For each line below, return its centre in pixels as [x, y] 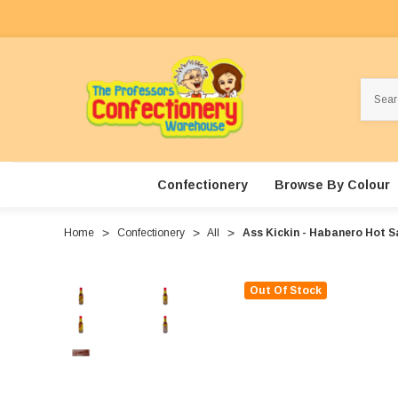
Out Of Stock [286, 291]
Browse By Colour [332, 185]
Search [378, 87]
